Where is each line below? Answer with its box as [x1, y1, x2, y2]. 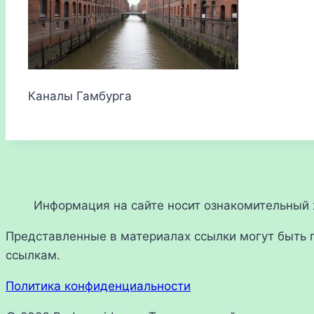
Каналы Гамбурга [28, 89, 132, 104]
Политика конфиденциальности [6, 279, 191, 294]
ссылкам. [6, 248, 60, 263]
